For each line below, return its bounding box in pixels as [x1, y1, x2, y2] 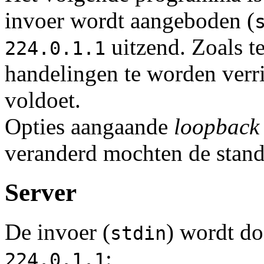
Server [5, 179, 77, 207]
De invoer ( [5, 219, 110, 245]
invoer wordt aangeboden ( [5, 8, 255, 34]
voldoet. [5, 87, 81, 113]
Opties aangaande [5, 114, 174, 140]
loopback [174, 114, 259, 140]
